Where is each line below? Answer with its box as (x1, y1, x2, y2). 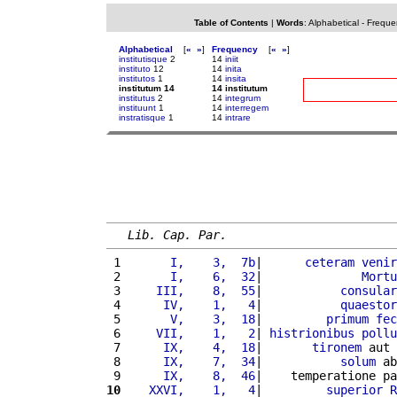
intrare (225, 113, 251, 122)
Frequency (212, 44, 258, 54)
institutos (119, 74, 155, 83)
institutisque (119, 54, 167, 64)
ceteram (305, 254, 354, 269)
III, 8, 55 (128, 283, 255, 298)
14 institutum (212, 83, 268, 93)
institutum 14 (119, 83, 175, 93)
